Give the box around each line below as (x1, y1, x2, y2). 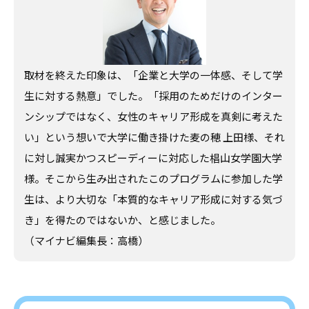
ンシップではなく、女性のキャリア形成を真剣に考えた (24, 110, 283, 123)
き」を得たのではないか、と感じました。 (24, 214, 221, 227)
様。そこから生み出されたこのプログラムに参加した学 (24, 172, 283, 186)
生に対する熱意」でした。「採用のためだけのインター (24, 90, 283, 103)
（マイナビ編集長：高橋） (24, 235, 148, 248)
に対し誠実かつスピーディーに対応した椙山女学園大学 (24, 152, 282, 165)
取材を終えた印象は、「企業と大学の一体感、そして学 (24, 69, 283, 82)
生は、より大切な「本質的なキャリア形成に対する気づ (24, 193, 283, 206)
